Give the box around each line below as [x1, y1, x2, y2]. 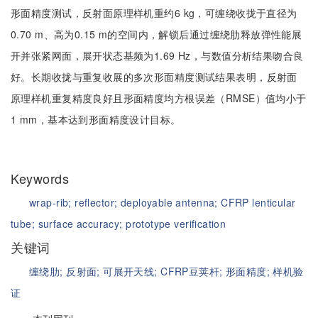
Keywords [11, 169, 73, 187]
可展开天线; [103, 264, 161, 278]
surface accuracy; [38, 216, 126, 231]
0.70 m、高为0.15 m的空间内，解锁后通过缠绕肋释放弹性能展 [11, 27, 302, 41]
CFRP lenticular [221, 195, 296, 209]
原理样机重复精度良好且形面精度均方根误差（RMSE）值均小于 [11, 91, 307, 105]
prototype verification [126, 216, 226, 231]
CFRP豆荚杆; [160, 264, 226, 278]
